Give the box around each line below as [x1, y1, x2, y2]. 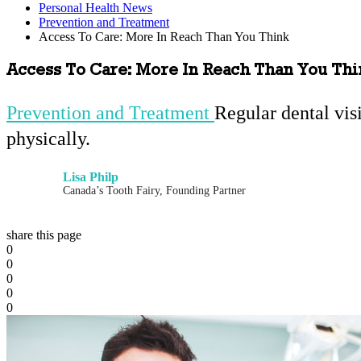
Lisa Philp [63, 169, 118, 184]
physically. [6, 127, 90, 149]
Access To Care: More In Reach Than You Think [39, 30, 289, 44]
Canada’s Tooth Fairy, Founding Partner [63, 184, 246, 197]
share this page [6, 227, 81, 242]
